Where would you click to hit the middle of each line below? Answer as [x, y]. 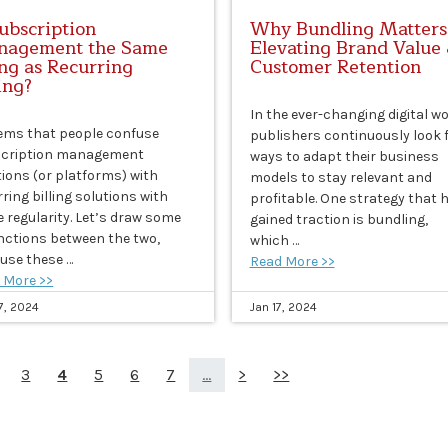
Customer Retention [335, 67]
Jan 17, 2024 [283, 307]
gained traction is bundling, [338, 220]
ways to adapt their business [344, 157]
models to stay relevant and [340, 178]
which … [274, 241]
